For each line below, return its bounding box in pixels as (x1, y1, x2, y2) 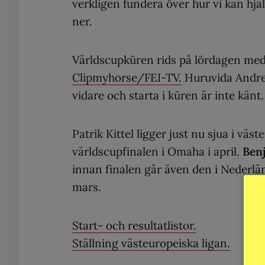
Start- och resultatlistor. (72, 218, 196, 232)
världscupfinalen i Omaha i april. (72, 144, 243, 159)
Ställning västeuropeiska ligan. (72, 236, 230, 250)
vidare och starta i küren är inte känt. (72, 88, 264, 102)
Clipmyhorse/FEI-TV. (72, 70, 182, 85)
